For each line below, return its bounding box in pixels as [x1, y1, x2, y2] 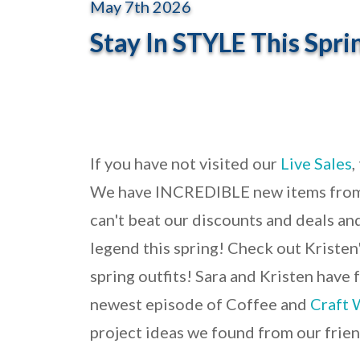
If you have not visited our [90, 153, 280, 174]
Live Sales [280, 153, 352, 174]
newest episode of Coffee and [90, 294, 310, 314]
